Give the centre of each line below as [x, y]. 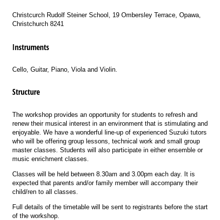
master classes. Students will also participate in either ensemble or [108, 150]
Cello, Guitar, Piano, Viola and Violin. [65, 70]
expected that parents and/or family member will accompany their [105, 183]
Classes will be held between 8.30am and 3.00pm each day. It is [104, 174]
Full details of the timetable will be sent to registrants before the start [110, 207]
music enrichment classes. [51, 159]
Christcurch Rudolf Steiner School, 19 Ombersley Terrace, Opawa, [107, 15]
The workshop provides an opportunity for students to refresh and [105, 115]
